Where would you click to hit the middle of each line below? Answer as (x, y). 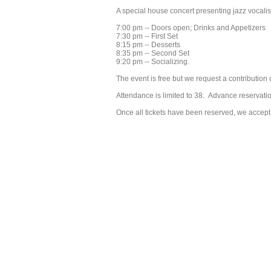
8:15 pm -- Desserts (148, 45)
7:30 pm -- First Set (147, 36)
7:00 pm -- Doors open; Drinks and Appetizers (191, 28)
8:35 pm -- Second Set (153, 53)
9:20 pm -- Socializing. (153, 62)
